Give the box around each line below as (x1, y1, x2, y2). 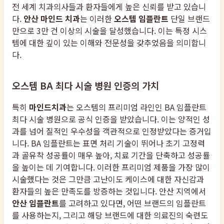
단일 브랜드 (168, 12, 210, 25)
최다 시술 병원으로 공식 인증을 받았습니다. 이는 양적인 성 (12, 112, 210, 125)
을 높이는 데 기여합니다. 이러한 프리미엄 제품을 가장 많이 (12, 160, 210, 173)
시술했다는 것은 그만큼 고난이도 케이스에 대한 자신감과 (12, 172, 204, 185)
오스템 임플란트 (114, 12, 168, 25)
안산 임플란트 (12, 196, 59, 209)
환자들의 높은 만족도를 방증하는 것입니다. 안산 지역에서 (12, 184, 206, 197)
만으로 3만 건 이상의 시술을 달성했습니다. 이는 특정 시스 (12, 24, 207, 37)
